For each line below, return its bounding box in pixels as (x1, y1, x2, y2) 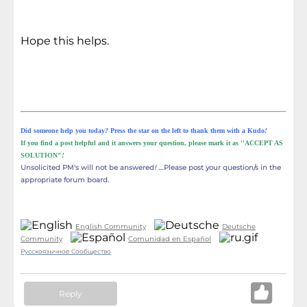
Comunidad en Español (128, 234, 211, 243)
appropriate (21, 175, 62, 184)
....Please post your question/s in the (156, 162, 281, 172)
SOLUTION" (21, 151, 62, 159)
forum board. (64, 175, 109, 184)
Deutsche (222, 221, 256, 231)
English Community (75, 221, 146, 231)
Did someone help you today (21, 126, 105, 134)
